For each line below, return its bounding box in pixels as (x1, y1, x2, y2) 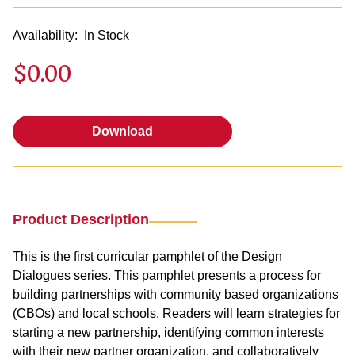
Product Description (13, 211, 149, 227)
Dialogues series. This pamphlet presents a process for (13, 268, 321, 282)
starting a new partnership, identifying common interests (13, 325, 324, 339)
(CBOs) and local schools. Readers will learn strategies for (13, 306, 340, 320)
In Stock (84, 29, 129, 43)
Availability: (13, 28, 78, 42)
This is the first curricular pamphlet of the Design (13, 249, 282, 263)
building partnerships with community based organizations (13, 287, 338, 301)
